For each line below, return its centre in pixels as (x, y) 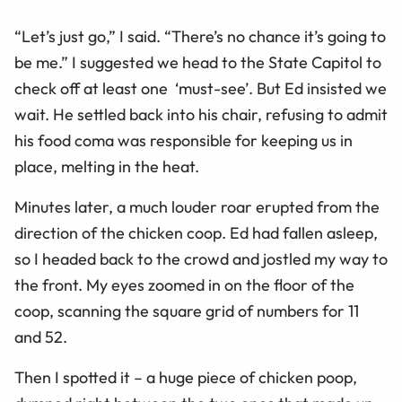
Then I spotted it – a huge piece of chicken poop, (186, 377)
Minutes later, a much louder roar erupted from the (197, 207)
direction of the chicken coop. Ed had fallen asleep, (196, 233)
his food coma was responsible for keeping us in (184, 140)
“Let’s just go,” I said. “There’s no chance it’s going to (200, 36)
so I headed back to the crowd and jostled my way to (201, 259)
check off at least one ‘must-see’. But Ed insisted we (201, 88)
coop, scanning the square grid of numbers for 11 (187, 311)
